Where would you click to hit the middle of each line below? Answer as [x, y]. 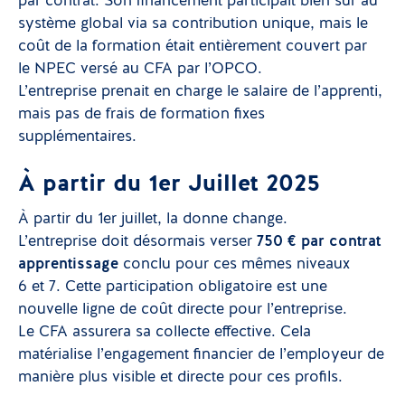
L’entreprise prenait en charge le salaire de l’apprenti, [200, 92]
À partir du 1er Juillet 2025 [169, 184]
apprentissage [71, 264]
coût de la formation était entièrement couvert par [193, 47]
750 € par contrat [319, 242]
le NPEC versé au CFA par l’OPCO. [140, 69]
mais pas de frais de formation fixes [141, 114]
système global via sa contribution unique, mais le [193, 24]
